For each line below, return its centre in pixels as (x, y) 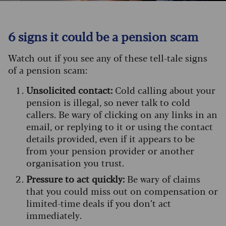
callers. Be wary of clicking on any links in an (122, 114)
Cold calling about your (165, 90)
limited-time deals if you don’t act (99, 203)
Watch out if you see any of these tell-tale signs (108, 58)
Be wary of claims (162, 179)
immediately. (56, 215)
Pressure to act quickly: (75, 179)
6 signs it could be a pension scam (103, 36)
